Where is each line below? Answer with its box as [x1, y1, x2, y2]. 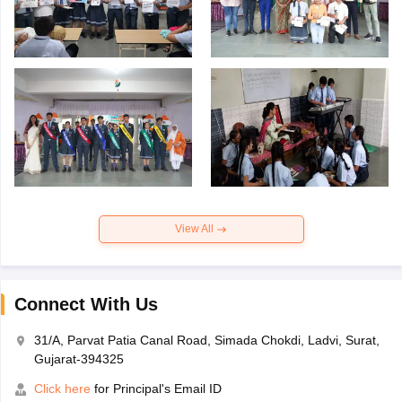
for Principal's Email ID [90, 381, 222, 397]
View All [175, 223, 216, 236]
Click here [33, 381, 91, 397]
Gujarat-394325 [33, 352, 124, 367]
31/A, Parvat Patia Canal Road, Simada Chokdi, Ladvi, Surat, [33, 333, 380, 348]
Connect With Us [13, 294, 158, 315]
